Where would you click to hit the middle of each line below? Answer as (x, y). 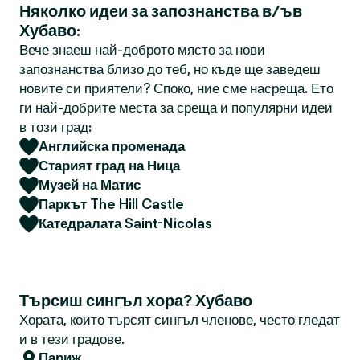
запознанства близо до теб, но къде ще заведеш (170, 69)
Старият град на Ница (109, 166)
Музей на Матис (90, 185)
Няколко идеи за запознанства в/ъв (161, 11)
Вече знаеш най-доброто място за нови (142, 50)
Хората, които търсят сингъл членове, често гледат (180, 320)
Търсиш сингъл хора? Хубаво (136, 301)
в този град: (55, 127)
